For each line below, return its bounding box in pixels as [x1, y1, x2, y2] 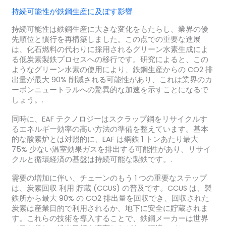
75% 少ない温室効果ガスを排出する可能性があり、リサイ [11, 144, 211, 154]
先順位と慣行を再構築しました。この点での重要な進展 [11, 34, 201, 45]
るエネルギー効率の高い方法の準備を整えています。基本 [11, 124, 208, 134]
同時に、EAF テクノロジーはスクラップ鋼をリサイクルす [11, 114, 207, 124]
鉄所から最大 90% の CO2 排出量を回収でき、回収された [11, 193, 209, 204]
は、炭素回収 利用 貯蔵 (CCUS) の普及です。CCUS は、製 [11, 183, 212, 194]
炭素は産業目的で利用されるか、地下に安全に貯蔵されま [11, 203, 208, 214]
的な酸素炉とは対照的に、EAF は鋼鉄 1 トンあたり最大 [11, 134, 198, 144]
